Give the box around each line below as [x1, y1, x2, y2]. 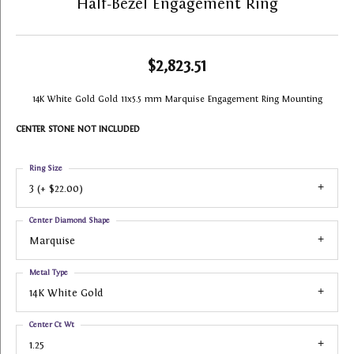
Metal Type [29, 268, 68, 277]
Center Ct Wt [29, 320, 74, 329]
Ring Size [29, 164, 62, 172]
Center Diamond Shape [29, 216, 110, 224]
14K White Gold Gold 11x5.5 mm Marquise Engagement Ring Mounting [32, 94, 322, 104]
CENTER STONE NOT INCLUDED [16, 124, 140, 134]
